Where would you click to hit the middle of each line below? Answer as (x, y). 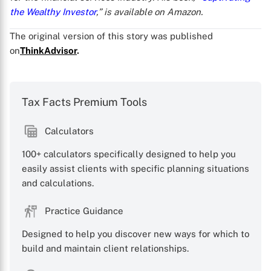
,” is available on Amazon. (149, 12)
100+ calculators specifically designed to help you (129, 154)
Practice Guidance (84, 211)
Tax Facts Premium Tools (84, 102)
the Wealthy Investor (53, 12)
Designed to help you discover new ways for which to (135, 234)
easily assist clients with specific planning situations (135, 168)
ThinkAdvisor (48, 51)
